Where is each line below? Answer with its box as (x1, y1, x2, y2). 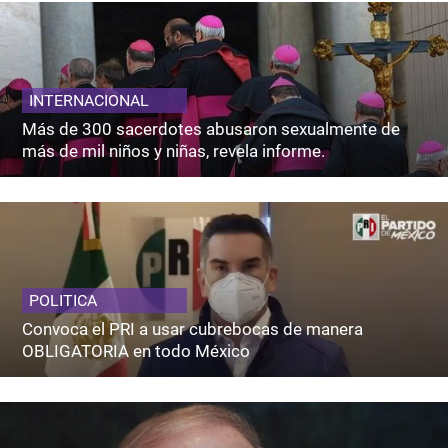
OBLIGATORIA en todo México (22, 340, 251, 361)
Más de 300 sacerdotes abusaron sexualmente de (22, 118, 401, 139)
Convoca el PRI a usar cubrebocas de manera (22, 318, 364, 339)
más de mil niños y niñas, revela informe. (22, 140, 326, 161)
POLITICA (29, 290, 98, 310)
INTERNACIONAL (29, 90, 150, 110)
